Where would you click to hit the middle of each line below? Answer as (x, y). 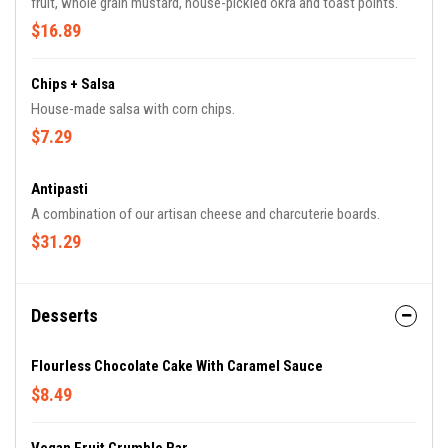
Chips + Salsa (73, 84)
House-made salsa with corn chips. (133, 109)
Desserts (64, 315)
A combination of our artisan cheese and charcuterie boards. (205, 214)
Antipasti (59, 189)
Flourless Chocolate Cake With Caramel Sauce (177, 366)
